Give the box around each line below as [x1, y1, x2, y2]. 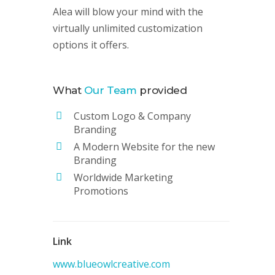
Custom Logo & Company [74, 109, 191, 123]
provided [136, 84, 187, 96]
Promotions [74, 184, 128, 198]
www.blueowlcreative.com [53, 257, 170, 271]
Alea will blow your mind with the [53, 5, 203, 18]
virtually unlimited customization [53, 21, 203, 35]
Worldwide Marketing [74, 171, 173, 184]
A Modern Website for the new [74, 140, 215, 153]
